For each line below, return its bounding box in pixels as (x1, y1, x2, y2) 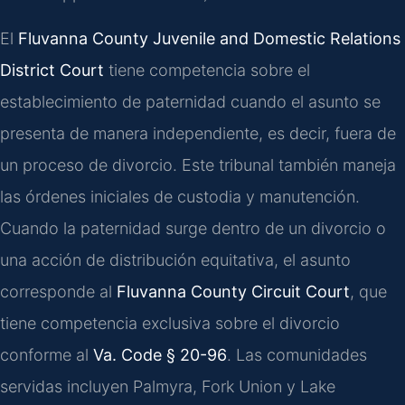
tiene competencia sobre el (104, 60, 310, 80)
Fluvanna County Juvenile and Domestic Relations (18, 28, 400, 48)
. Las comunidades (227, 344, 367, 364)
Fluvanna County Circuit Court (117, 281, 350, 301)
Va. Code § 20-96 (93, 344, 227, 364)
